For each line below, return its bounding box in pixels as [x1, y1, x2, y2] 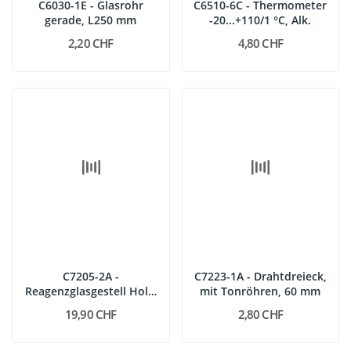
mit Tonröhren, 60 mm [200, 283, 321, 299]
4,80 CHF [237, 35, 283, 51]
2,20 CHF [68, 35, 114, 51]
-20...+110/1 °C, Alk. [209, 13, 312, 27]
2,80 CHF [237, 306, 283, 322]
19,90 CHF [65, 306, 117, 322]
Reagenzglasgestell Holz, [24, 283, 157, 299]
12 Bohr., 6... [57, 298, 125, 313]
